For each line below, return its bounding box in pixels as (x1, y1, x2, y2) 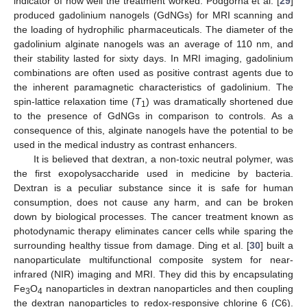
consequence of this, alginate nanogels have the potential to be (14, 125, 293, 136)
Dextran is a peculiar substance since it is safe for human (14, 182, 293, 194)
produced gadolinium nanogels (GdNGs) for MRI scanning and (14, 10, 293, 21)
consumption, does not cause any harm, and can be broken (14, 197, 293, 208)
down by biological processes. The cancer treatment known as (14, 211, 293, 223)
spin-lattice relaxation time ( (14, 96, 136, 108)
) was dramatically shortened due (146, 96, 294, 108)
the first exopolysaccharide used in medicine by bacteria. (14, 168, 293, 180)
